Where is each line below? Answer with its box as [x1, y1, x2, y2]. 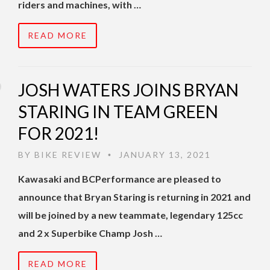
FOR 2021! [18, 123, 99, 144]
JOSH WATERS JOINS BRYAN [18, 80, 239, 101]
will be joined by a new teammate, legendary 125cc [18, 209, 243, 221]
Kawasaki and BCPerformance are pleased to [18, 173, 221, 185]
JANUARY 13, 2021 [116, 149, 211, 160]
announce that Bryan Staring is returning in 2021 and [18, 191, 251, 203]
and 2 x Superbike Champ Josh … [18, 227, 162, 239]
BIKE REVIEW [34, 149, 101, 160]
